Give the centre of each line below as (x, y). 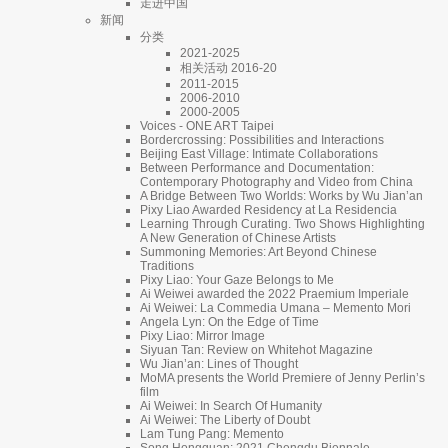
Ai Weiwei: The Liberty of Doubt (225, 419)
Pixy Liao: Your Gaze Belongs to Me (237, 279)
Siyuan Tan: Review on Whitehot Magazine (256, 349)
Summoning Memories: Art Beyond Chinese (258, 251)
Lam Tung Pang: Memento (212, 433)
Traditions (167, 265)
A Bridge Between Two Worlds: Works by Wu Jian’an (281, 195)
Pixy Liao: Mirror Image (202, 335)
